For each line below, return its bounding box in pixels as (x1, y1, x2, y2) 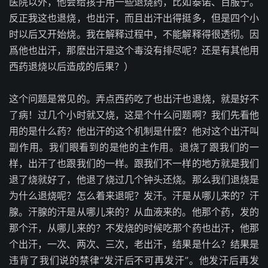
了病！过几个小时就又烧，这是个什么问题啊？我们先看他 (9, 109, 259, 121)
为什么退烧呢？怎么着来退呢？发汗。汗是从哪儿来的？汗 (9, 190, 259, 202)
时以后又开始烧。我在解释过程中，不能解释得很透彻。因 (9, 28, 259, 40)
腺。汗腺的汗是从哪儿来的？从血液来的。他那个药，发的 (9, 206, 259, 218)
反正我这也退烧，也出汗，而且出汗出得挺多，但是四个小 (9, 12, 259, 24)
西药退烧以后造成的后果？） (9, 60, 133, 72)
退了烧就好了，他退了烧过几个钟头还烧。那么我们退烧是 (9, 173, 259, 185)
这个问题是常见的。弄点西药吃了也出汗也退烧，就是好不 (9, 93, 259, 105)
